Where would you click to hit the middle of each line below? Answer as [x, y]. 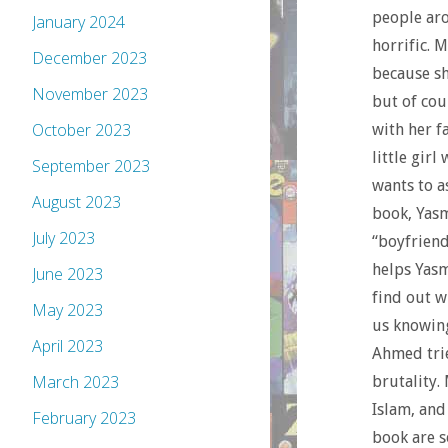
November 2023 [90, 94]
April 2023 [67, 346]
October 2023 [81, 130]
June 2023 [67, 274]
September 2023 [91, 166]
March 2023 [75, 382]
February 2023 [84, 418]
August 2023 [76, 202]
